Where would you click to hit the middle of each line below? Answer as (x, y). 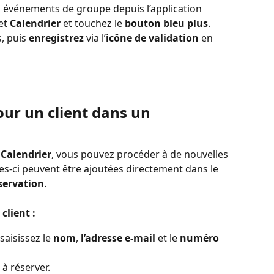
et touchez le (93, 23)
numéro (201, 238)
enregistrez (56, 38)
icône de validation (152, 38)
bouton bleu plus (166, 23)
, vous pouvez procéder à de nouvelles (141, 154)
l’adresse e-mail (118, 238)
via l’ (95, 38)
